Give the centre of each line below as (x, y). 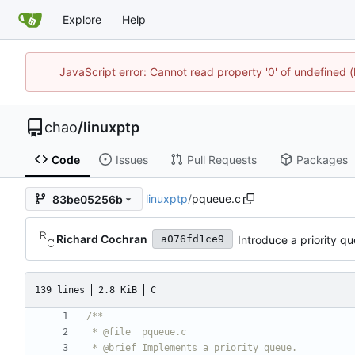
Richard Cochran (102, 239)
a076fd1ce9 (193, 239)
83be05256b (88, 199)
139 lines (60, 290)
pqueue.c (216, 199)
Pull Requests (221, 159)
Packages (322, 159)
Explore (82, 19)
